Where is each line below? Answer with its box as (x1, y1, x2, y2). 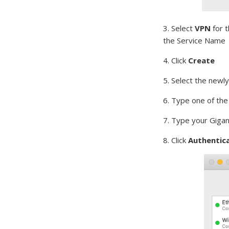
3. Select (163, 23, 195, 34)
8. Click (163, 135, 189, 146)
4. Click (163, 55, 189, 66)
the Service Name (163, 35, 226, 46)
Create (188, 55, 215, 66)
